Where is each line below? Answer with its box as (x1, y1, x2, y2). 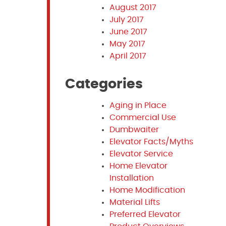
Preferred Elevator (109, 210, 181, 218)
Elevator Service (109, 150, 173, 158)
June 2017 (109, 28, 147, 36)
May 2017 (109, 40, 145, 48)
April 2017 (109, 52, 146, 60)
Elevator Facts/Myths (109, 138, 193, 146)
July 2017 (109, 16, 144, 24)
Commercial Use (109, 114, 176, 122)
